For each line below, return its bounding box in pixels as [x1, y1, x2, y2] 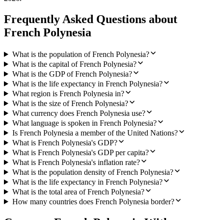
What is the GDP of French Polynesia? [12, 69, 132, 78]
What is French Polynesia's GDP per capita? [12, 148, 149, 157]
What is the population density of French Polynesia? [12, 167, 173, 176]
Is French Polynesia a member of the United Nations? [12, 128, 178, 137]
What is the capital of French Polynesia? [12, 59, 137, 68]
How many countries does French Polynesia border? [12, 197, 174, 206]
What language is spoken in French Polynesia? [12, 118, 157, 127]
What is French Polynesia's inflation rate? [12, 158, 140, 166]
